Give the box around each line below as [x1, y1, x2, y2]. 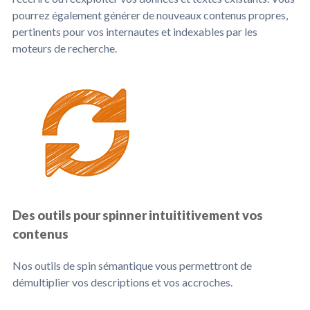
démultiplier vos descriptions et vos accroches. [12, 275, 232, 289]
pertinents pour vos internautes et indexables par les [12, 25, 257, 38]
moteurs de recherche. [12, 42, 117, 55]
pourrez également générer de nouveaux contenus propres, [12, 8, 288, 21]
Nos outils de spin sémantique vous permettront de [12, 259, 252, 272]
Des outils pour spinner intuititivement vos [12, 208, 263, 223]
